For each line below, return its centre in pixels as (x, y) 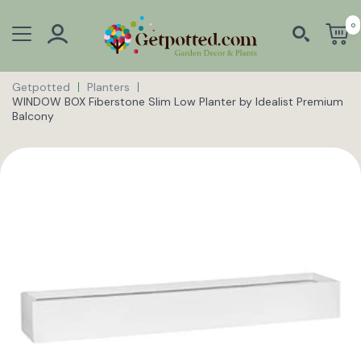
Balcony (33, 116)
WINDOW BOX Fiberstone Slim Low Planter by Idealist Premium (178, 101)
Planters (108, 87)
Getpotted (41, 87)
